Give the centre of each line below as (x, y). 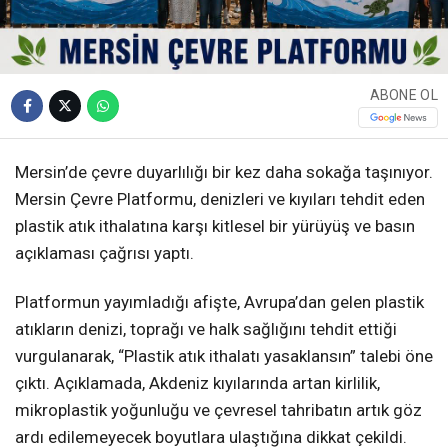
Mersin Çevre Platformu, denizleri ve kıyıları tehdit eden (220, 199)
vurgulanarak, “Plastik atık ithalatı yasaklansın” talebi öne (224, 356)
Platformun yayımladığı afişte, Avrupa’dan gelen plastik (219, 302)
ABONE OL (403, 94)
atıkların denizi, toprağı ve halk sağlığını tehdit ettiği (206, 329)
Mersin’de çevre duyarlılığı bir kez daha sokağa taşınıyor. (224, 172)
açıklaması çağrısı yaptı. (104, 253)
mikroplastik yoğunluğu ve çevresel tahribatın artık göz (218, 410)
